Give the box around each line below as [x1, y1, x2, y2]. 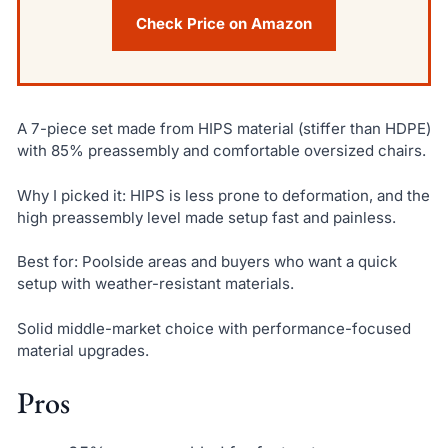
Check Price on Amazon [136, 14, 312, 34]
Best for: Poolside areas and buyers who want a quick [16, 252, 397, 272]
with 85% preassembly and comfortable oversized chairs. [16, 141, 426, 161]
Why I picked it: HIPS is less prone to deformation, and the [16, 185, 430, 205]
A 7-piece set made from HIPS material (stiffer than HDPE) [16, 119, 431, 139]
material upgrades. [16, 341, 149, 361]
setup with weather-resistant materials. [16, 274, 294, 294]
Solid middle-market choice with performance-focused [16, 319, 411, 339]
